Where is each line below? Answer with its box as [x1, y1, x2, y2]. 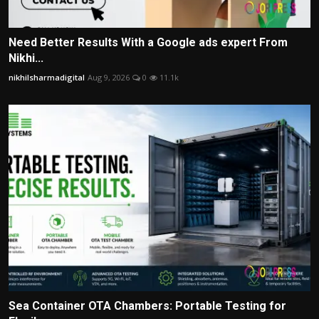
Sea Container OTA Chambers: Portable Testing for [9, 299, 286, 313]
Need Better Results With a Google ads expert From [9, 35, 288, 49]
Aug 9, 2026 [88, 71, 130, 83]
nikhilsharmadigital [9, 71, 85, 83]
